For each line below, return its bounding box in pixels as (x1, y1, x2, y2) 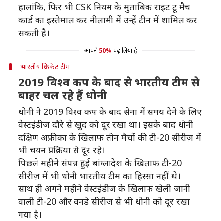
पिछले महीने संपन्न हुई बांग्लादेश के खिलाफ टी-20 (18, 157, 182, 169)
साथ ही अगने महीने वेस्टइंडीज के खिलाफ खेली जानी (18, 183, 190, 194)
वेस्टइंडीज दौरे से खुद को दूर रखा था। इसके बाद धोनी (18, 118, 193, 130)
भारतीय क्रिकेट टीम (20, 62, 70, 71)
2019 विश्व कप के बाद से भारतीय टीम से (18, 74, 199, 89)
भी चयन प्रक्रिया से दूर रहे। (18, 144, 105, 156)
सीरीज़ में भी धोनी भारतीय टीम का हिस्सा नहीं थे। (18, 170, 181, 182)
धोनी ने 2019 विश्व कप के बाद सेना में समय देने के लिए (18, 106, 202, 117)
